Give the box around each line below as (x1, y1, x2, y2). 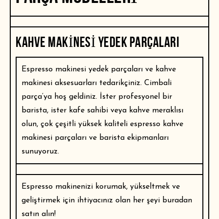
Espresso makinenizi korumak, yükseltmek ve (22, 183, 180, 191)
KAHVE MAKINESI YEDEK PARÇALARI (16, 34, 179, 50)
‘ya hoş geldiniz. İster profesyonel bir (42, 93, 172, 101)
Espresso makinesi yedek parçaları (22, 66, 143, 74)
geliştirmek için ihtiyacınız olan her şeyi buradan (22, 197, 192, 205)
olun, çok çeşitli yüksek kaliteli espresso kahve (22, 120, 183, 129)
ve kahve (143, 66, 176, 74)
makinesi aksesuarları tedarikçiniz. (22, 79, 144, 88)
